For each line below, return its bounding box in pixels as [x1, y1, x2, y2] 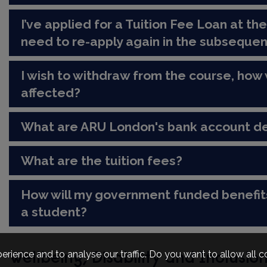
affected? [21, 85, 81, 100]
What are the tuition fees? [21, 153, 183, 168]
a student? [21, 204, 88, 219]
